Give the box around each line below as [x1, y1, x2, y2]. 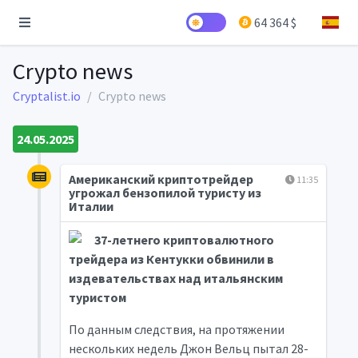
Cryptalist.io [12, 88, 81, 104]
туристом [68, 289, 126, 305]
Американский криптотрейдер [68, 171, 253, 187]
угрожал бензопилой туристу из [68, 185, 261, 201]
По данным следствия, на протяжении [68, 321, 284, 337]
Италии [68, 198, 113, 214]
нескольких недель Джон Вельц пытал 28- [68, 340, 308, 356]
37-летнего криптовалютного [93, 232, 274, 248]
